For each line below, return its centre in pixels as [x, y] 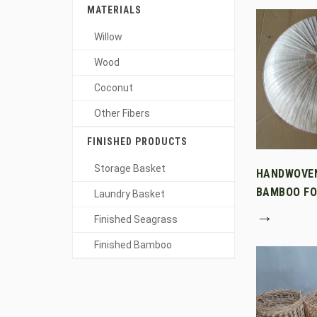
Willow [108, 37]
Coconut [114, 88]
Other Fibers [122, 113]
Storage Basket [130, 168]
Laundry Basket [129, 194]
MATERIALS [114, 10]
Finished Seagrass [136, 219]
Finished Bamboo [133, 245]
